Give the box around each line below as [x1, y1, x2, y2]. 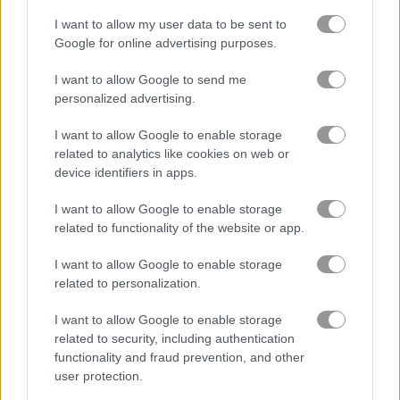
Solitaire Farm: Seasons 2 [216, 33, 358, 50]
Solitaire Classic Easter [23, 367, 152, 384]
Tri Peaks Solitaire [23, 200, 128, 217]
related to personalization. [54, 276, 201, 290]
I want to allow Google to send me [54, 72, 246, 87]
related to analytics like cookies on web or [54, 146, 289, 161]
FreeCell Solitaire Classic [23, 33, 163, 50]
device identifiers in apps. [54, 165, 197, 179]
